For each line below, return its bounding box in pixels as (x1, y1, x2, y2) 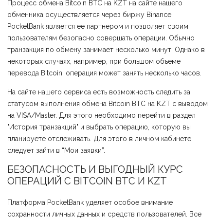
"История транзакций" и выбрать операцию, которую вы (7, 123, 191, 131)
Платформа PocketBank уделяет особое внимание (7, 198, 173, 206)
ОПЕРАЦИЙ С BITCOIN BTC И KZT (7, 175, 167, 187)
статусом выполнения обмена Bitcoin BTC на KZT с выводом (7, 100, 208, 108)
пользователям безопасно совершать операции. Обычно (7, 34, 195, 42)
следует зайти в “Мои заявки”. (7, 146, 105, 155)
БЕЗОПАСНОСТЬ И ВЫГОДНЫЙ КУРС (7, 163, 183, 176)
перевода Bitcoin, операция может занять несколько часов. (7, 69, 201, 77)
